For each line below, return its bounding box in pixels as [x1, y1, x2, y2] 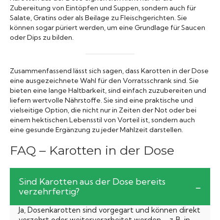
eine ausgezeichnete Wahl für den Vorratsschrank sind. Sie [10, 76, 199, 85]
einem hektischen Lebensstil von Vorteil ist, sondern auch [10, 115, 195, 124]
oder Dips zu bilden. [10, 32, 74, 42]
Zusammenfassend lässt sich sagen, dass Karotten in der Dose [10, 66, 209, 75]
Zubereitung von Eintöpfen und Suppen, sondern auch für [10, 3, 196, 12]
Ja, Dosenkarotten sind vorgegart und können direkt [19, 205, 200, 215]
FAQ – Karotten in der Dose [10, 142, 174, 158]
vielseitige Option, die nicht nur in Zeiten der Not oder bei [10, 105, 196, 114]
